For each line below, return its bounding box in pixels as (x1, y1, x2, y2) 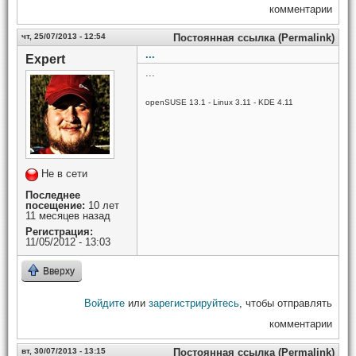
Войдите (84, 297, 125, 310)
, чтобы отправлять (239, 297, 332, 310)
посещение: (25, 199, 85, 212)
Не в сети (41, 168, 87, 180)
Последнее (25, 189, 80, 202)
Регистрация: (25, 226, 93, 238)
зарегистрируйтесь (149, 297, 239, 310)
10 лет (85, 199, 119, 212)
